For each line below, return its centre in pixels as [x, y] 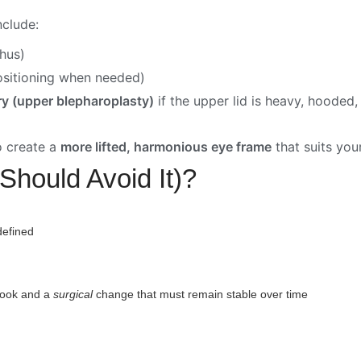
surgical [73, 295]
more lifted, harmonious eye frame [166, 147]
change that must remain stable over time [201, 295]
